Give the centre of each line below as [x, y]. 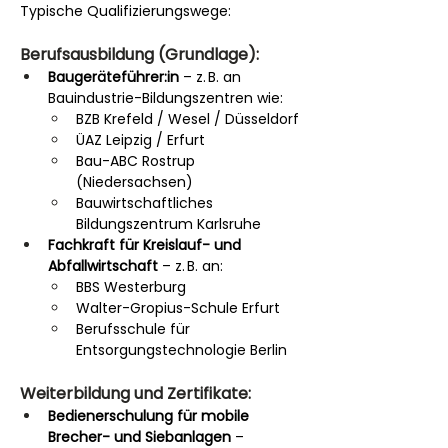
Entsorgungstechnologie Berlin [181, 349]
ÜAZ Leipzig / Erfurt [140, 139]
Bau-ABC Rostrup [137, 160]
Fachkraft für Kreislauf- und [146, 244]
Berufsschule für [135, 328]
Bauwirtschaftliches [146, 202]
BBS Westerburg [131, 286]
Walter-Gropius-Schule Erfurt [178, 307]
